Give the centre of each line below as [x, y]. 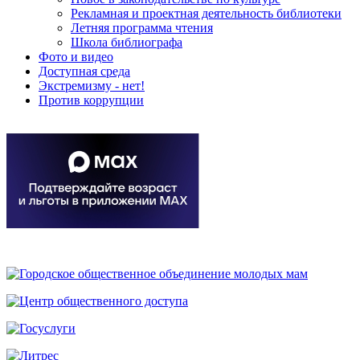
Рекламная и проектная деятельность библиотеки [206, 13]
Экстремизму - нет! [92, 86]
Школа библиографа [127, 42]
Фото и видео [76, 57]
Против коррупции [91, 100]
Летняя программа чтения [142, 28]
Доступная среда [84, 71]
